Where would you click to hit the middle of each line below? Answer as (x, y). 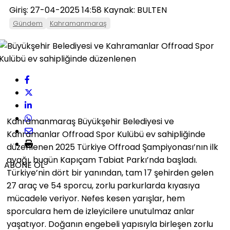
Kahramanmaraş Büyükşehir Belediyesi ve (90, 121)
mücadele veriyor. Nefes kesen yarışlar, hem (96, 198)
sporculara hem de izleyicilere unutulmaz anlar (101, 211)
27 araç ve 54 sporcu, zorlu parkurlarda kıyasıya (103, 186)
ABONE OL (24, 165)
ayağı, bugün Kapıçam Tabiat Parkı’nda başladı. (102, 160)
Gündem (28, 23)
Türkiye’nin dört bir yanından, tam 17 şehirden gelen (110, 173)
